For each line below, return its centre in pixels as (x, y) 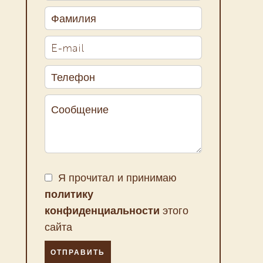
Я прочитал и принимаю (117, 177)
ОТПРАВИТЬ (78, 252)
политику (69, 194)
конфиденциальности (102, 210)
